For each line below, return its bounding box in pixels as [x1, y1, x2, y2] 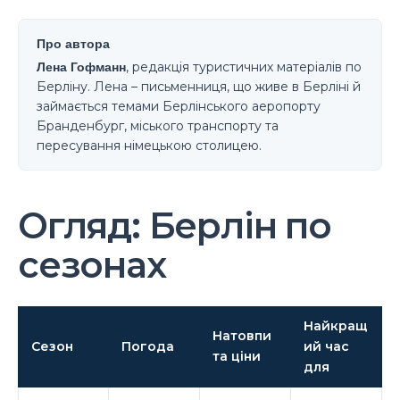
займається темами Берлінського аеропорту [37, 97, 321, 114]
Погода [121, 337, 174, 354]
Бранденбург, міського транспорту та [37, 117, 279, 134]
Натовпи [212, 327, 271, 344]
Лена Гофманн [37, 58, 126, 75]
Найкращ [304, 317, 368, 334]
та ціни [212, 347, 261, 364]
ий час [304, 337, 349, 354]
